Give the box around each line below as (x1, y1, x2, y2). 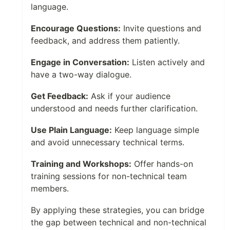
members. (31, 183, 69, 194)
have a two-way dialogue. (31, 69, 131, 80)
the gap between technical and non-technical (31, 217, 206, 227)
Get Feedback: (31, 91, 88, 101)
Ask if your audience (88, 91, 170, 101)
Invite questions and (121, 23, 201, 33)
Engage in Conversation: (31, 57, 129, 67)
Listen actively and (129, 57, 205, 67)
